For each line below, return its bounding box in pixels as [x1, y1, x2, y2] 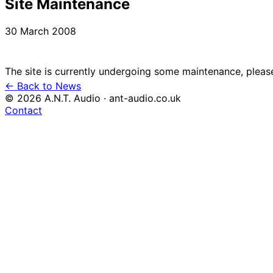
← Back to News [5, 79, 81, 92]
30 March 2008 [5, 24, 76, 37]
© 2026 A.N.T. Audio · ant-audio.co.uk [5, 91, 181, 104]
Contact [5, 104, 42, 116]
